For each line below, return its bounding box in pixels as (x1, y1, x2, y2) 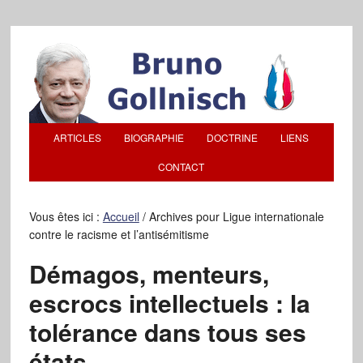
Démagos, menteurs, (28, 256, 269, 291)
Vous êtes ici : (28, 208, 103, 224)
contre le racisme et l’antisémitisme (28, 226, 209, 242)
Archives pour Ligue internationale (145, 208, 324, 224)
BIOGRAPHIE (124, 130, 185, 144)
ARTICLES (53, 130, 102, 144)
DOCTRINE (207, 130, 258, 144)
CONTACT (158, 160, 205, 173)
